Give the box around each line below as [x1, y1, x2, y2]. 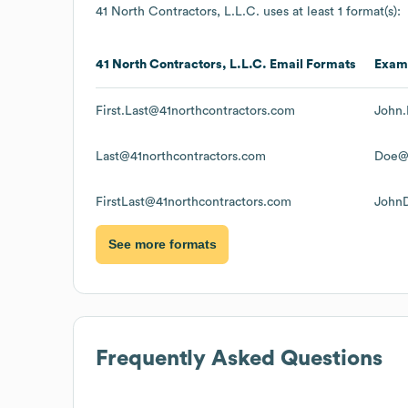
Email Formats [267, 57, 356, 71]
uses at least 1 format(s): [260, 5, 401, 18]
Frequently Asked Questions [96, 347, 382, 370]
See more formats [107, 237, 217, 252]
